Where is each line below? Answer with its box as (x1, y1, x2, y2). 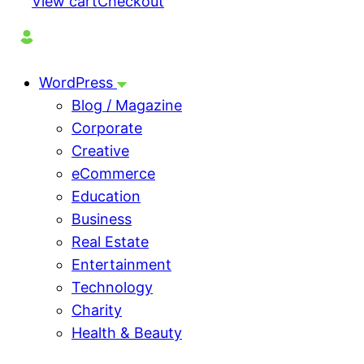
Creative (71, 142, 129, 160)
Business (71, 210, 132, 228)
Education (71, 188, 141, 206)
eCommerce (71, 165, 155, 183)
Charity (71, 301, 122, 319)
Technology (71, 279, 153, 297)
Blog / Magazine (71, 97, 182, 115)
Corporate (71, 119, 142, 137)
